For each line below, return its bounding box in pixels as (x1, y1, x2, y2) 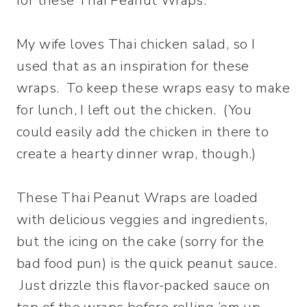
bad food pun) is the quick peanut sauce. (16, 254, 277, 273)
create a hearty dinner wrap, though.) (16, 145, 256, 163)
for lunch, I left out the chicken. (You (16, 101, 251, 119)
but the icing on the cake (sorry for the (16, 232, 264, 251)
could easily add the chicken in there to (16, 123, 269, 141)
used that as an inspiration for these (16, 57, 249, 75)
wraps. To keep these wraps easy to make (16, 79, 290, 97)
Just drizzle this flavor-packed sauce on (16, 276, 271, 295)
